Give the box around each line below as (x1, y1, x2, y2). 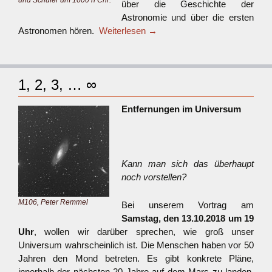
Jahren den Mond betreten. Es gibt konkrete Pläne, (18, 253, 254, 263)
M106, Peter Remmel (18, 198, 88, 206)
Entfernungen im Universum (121, 104, 254, 114)
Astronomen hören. (18, 25, 99, 36)
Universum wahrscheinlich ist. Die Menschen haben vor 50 (18, 240, 254, 250)
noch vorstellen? (121, 172, 186, 182)
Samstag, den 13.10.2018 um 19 (121, 213, 254, 223)
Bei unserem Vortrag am (121, 200, 254, 210)
